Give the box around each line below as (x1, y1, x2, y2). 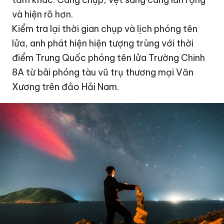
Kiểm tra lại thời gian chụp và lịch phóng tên (12, 22, 198, 34)
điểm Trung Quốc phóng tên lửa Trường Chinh (12, 51, 205, 63)
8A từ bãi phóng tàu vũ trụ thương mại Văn (12, 66, 194, 78)
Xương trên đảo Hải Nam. (12, 80, 119, 92)
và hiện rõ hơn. (12, 8, 73, 20)
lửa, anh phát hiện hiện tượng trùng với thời (12, 37, 194, 49)
